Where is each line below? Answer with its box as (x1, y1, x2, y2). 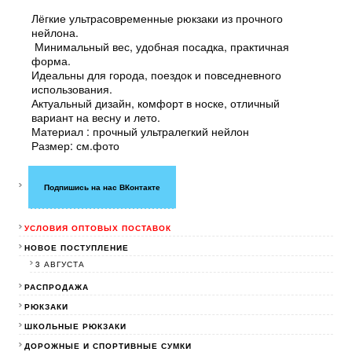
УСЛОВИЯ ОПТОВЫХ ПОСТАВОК (24, 222, 171, 234)
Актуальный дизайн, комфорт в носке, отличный (31, 95, 280, 112)
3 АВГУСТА (35, 258, 86, 270)
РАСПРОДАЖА (24, 281, 89, 293)
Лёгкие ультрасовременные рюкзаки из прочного (31, 10, 283, 27)
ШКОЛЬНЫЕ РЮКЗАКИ (24, 321, 126, 332)
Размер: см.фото (31, 137, 119, 154)
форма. (31, 53, 74, 69)
